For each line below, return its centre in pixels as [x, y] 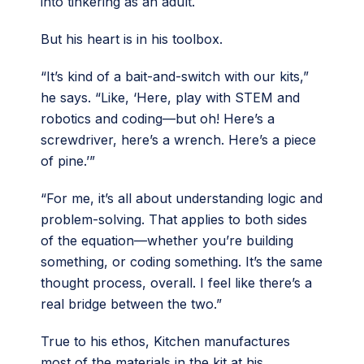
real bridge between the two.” [131, 303]
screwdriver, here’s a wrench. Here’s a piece [178, 139]
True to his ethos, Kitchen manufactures [165, 341]
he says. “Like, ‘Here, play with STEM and [170, 97]
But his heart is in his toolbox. [134, 39]
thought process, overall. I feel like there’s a [176, 282]
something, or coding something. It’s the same [182, 261]
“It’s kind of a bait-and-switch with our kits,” [175, 76]
